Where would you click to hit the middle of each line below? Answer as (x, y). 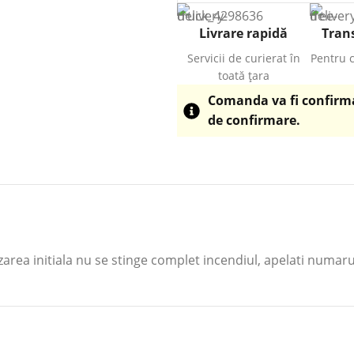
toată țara (243, 75)
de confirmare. (254, 120)
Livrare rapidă (243, 33)
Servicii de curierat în (243, 58)
